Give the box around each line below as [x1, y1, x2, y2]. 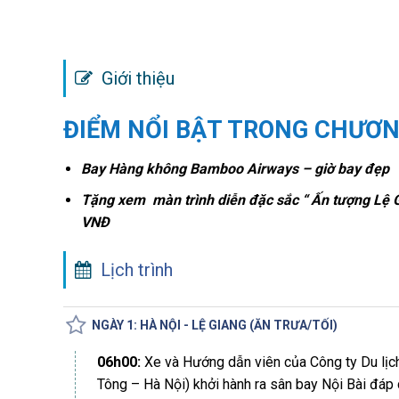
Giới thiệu [92, 67, 175, 89]
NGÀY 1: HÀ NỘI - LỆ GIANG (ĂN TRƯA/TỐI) [91, 317, 338, 332]
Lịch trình [91, 259, 173, 281]
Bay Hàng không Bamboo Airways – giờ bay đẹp [81, 160, 390, 178]
